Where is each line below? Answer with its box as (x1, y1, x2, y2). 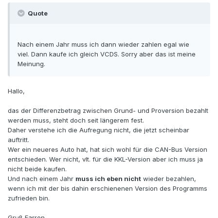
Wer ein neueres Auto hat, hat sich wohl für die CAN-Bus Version (8, 145, 207, 154)
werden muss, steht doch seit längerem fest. (8, 116, 144, 125)
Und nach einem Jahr (8, 175, 75, 183)
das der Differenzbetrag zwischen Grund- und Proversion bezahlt (8, 107, 208, 115)
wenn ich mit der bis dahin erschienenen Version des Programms (8, 184, 207, 193)
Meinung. (18, 60, 45, 68)
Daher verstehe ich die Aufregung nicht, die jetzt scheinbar (8, 126, 189, 134)
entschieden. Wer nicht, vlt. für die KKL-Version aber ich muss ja (8, 155, 203, 163)
